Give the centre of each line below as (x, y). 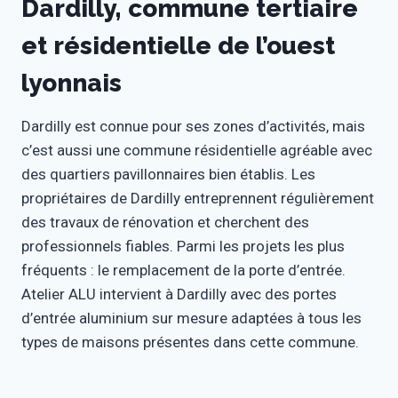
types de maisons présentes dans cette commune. (190, 342)
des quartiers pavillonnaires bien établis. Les (168, 175)
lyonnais (72, 84)
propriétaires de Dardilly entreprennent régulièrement (198, 199)
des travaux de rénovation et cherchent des (165, 223)
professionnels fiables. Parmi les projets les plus (183, 247)
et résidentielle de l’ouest (178, 46)
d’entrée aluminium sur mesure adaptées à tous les (191, 318)
